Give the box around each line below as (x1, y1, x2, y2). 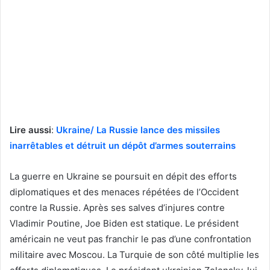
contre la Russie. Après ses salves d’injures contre (10, 202, 225, 214)
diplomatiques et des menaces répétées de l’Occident (10, 186, 239, 198)
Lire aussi (10, 124, 51, 136)
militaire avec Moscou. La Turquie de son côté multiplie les (10, 249, 259, 261)
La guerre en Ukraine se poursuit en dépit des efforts (10, 171, 237, 183)
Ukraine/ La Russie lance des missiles (54, 124, 220, 136)
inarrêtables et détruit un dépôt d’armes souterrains (10, 140, 236, 152)
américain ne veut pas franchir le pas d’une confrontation (10, 233, 251, 245)
